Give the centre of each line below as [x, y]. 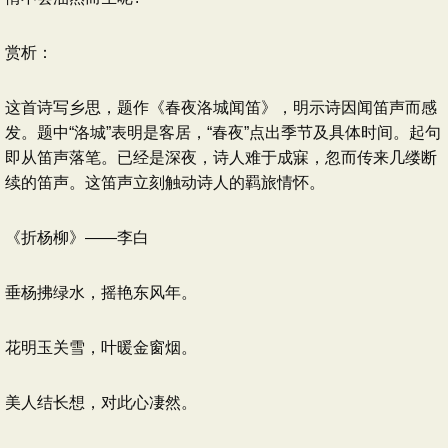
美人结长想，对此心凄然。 [101, 402]
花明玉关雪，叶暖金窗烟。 [101, 347]
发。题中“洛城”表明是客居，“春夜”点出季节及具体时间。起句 [223, 132]
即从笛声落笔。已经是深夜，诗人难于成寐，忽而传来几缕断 [221, 157]
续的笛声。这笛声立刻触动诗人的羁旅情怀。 [165, 182]
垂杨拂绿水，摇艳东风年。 [101, 292]
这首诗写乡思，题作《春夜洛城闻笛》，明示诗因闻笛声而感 [221, 107]
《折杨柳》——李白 [77, 237]
